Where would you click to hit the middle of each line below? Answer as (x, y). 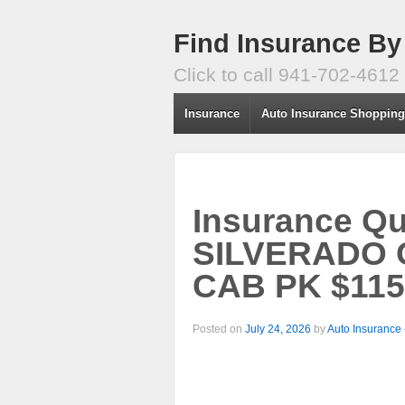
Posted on (219, 329)
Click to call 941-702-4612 (287, 75)
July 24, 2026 (278, 329)
